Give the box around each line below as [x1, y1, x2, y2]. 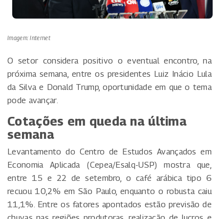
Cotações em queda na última [7, 113, 187, 129]
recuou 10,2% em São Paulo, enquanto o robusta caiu [7, 186, 212, 196]
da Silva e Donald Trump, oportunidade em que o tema [7, 82, 212, 92]
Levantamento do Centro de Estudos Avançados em [7, 146, 212, 156]
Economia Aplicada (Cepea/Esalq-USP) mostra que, [7, 159, 212, 170]
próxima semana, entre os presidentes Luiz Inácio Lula [7, 68, 212, 79]
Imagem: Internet [7, 34, 50, 42]
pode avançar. [7, 95, 58, 105]
